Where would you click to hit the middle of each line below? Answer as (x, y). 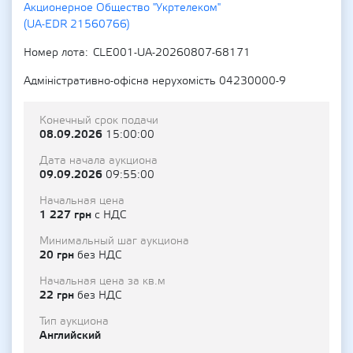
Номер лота (54, 53)
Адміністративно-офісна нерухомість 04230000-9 (155, 81)
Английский (70, 335)
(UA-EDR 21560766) (77, 24)
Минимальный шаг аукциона (114, 241)
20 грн (58, 255)
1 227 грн (67, 215)
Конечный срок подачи (99, 121)
